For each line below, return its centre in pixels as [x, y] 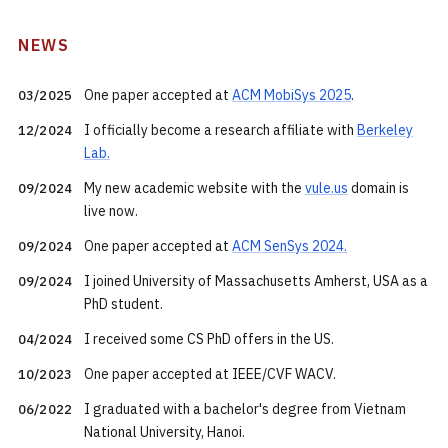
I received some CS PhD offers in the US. [209, 339]
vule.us [326, 188]
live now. [111, 211]
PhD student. [123, 304]
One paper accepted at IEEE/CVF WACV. [210, 374]
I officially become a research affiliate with [220, 130]
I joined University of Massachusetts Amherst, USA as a [256, 281]
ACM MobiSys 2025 [291, 95]
